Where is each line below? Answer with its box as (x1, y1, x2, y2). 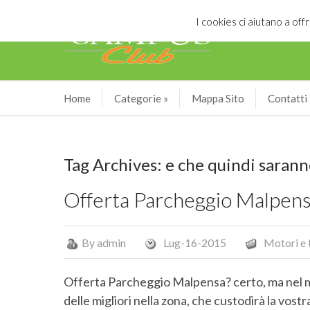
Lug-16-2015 (163, 236, 226, 249)
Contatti (268, 92, 307, 104)
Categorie (114, 92, 161, 104)
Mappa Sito (192, 92, 244, 104)
